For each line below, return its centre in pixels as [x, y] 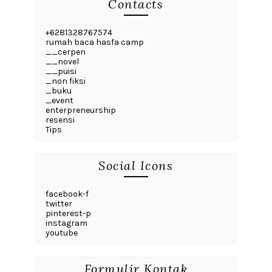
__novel [62, 62]
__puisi [61, 72]
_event [59, 101]
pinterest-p [68, 214]
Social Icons [136, 166]
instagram [66, 223]
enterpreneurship [80, 110]
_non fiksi [65, 81]
